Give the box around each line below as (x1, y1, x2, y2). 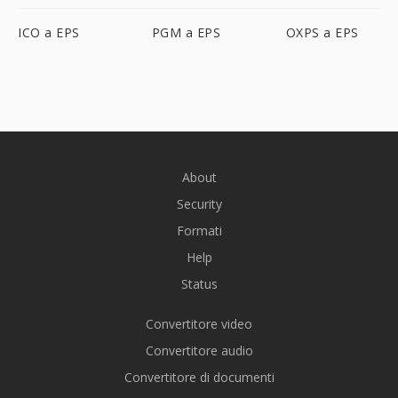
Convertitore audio (145, 342, 253, 359)
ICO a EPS (18, 24, 80, 41)
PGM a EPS (151, 24, 221, 41)
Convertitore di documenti (123, 369, 275, 386)
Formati (176, 222, 222, 239)
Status (180, 275, 218, 292)
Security (176, 195, 222, 212)
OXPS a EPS (285, 24, 359, 41)
